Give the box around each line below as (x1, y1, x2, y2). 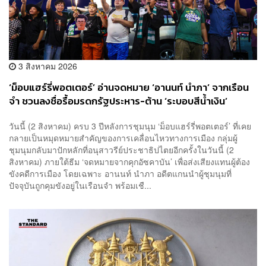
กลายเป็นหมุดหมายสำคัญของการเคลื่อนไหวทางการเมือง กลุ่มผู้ (9, 131, 237, 144)
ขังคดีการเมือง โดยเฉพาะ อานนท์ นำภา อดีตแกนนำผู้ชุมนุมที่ (9, 167, 232, 179)
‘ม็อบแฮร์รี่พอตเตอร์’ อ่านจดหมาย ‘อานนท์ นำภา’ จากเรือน (9, 80, 249, 96)
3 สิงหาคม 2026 (16, 60, 77, 72)
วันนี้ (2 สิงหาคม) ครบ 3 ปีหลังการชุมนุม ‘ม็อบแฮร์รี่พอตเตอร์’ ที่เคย (9, 119, 251, 132)
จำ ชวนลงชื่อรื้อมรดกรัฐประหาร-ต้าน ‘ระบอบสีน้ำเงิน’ (9, 94, 227, 109)
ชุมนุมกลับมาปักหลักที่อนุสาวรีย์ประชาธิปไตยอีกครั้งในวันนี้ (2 (9, 143, 234, 156)
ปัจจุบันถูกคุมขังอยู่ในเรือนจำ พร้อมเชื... (9, 179, 151, 191)
